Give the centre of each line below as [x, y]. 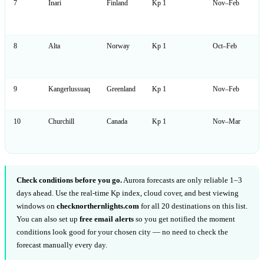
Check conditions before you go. [69, 180]
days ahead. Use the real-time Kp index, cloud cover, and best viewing [128, 193]
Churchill [61, 121]
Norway [118, 46]
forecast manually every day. [62, 245]
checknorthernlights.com [98, 206]
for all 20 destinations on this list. [193, 206]
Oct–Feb [225, 46]
